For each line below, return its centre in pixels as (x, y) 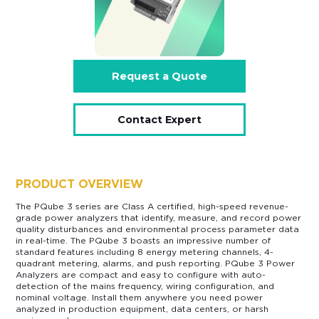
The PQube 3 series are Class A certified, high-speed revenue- (152, 206)
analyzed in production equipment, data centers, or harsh (142, 309)
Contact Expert (159, 119)
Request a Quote (159, 77)
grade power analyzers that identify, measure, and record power (159, 218)
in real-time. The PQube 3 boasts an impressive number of (143, 241)
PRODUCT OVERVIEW (80, 184)
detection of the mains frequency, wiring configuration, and (145, 286)
